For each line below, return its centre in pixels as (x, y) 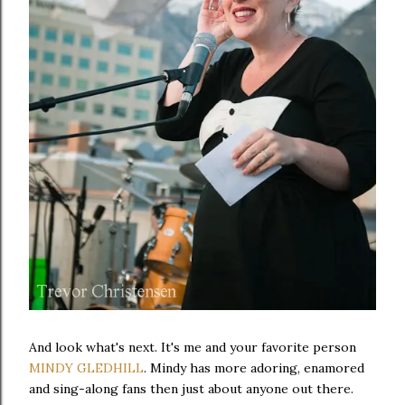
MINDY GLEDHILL (86, 368)
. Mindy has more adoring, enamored (254, 368)
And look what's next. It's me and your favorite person (193, 348)
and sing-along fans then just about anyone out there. (191, 389)
